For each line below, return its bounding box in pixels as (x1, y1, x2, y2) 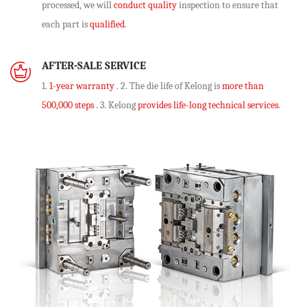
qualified (90, 18, 125, 30)
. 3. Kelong (94, 99, 138, 111)
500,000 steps (42, 99, 94, 111)
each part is (42, 18, 90, 30)
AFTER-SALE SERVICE (42, 59, 146, 72)
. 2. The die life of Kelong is (114, 79, 222, 92)
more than (222, 79, 264, 92)
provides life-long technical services (138, 99, 278, 111)
